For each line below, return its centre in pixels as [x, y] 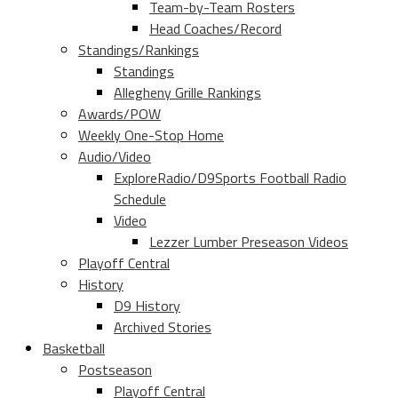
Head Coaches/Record [215, 29]
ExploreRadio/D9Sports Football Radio [230, 178]
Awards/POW [119, 114]
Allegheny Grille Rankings [187, 93]
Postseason [115, 370]
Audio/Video [115, 157]
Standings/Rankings [139, 50]
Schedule [140, 199]
